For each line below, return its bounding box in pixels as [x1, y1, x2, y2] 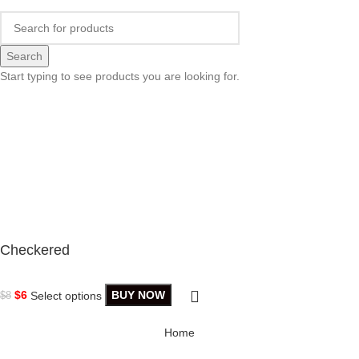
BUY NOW [111, 288, 165, 302]
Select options [30, 288, 105, 302]
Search [6, 49, 42, 63]
